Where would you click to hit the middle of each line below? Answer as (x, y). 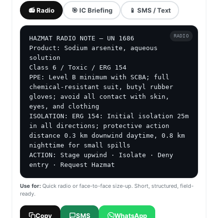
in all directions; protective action (99, 126)
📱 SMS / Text (150, 10)
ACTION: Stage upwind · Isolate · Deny (101, 155)
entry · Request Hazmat (72, 165)
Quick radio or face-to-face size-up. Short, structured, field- (117, 186)
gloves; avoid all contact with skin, (99, 97)
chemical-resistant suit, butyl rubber (101, 87)
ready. (28, 194)
